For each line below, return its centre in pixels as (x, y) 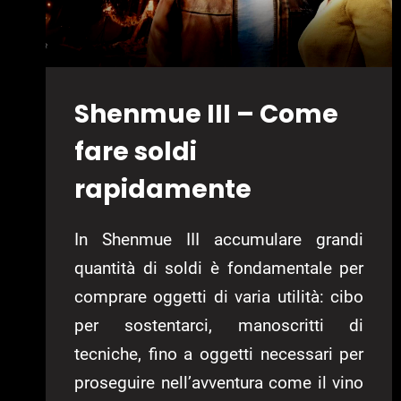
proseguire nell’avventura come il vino (219, 382)
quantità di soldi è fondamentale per (219, 268)
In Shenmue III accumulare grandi (219, 239)
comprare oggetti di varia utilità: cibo (219, 296)
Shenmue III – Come (206, 114)
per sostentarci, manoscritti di (219, 325)
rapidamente (163, 189)
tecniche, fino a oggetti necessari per (219, 354)
